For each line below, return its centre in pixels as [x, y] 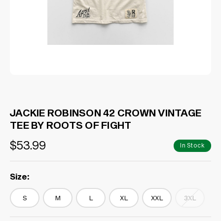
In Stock [192, 145]
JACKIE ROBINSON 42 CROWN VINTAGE [106, 112]
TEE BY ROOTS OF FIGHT [71, 125]
